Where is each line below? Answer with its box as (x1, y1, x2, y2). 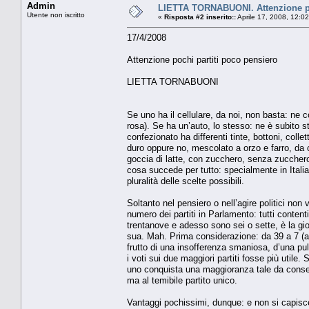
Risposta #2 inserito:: (164, 12, 236, 21)
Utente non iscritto (27, 10, 85, 19)
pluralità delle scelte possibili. (127, 175, 244, 186)
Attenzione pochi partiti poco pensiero (127, 54, 277, 65)
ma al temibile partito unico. (127, 275, 237, 286)
